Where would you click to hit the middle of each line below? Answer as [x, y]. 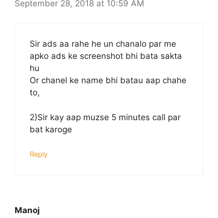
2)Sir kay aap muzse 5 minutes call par [105, 117]
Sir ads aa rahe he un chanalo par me [103, 44]
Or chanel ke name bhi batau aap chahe [108, 81]
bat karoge [51, 129]
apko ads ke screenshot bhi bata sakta [106, 56]
